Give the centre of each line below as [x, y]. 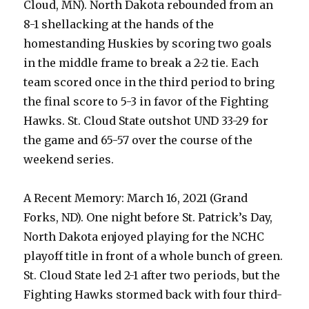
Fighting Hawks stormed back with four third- [153, 295]
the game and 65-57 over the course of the [138, 140]
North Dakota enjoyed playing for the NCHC [144, 237]
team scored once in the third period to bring [149, 82]
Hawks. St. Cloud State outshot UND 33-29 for [146, 121]
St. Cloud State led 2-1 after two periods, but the [152, 275]
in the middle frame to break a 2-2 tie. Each [141, 63]
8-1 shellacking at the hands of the [119, 24]
